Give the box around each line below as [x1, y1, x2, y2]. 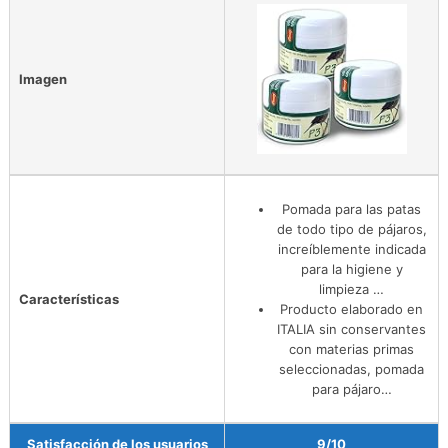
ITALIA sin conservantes [277, 320, 426, 337]
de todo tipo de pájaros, [276, 220, 427, 237]
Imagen [19, 70, 67, 87]
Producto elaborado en [280, 300, 423, 317]
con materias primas [289, 340, 414, 357]
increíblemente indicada [277, 240, 426, 257]
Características [19, 290, 119, 307]
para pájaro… [311, 380, 392, 397]
